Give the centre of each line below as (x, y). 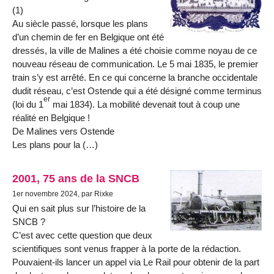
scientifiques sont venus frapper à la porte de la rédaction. (127, 249)
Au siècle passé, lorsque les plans (80, 24)
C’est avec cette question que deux (82, 235)
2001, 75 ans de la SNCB (76, 179)
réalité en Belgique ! (51, 118)
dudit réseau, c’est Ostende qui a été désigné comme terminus (137, 91)
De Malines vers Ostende (63, 131)
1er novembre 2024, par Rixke (63, 194)
